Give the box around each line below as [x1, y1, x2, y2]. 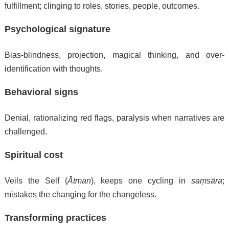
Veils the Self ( [4, 176, 67, 186]
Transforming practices [4, 213, 106, 223]
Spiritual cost [4, 150, 63, 161]
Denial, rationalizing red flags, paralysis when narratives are [4, 113, 225, 123]
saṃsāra [191, 176, 223, 186]
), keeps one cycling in [90, 176, 192, 186]
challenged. [4, 127, 47, 136]
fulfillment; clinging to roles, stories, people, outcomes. [4, 2, 199, 11]
